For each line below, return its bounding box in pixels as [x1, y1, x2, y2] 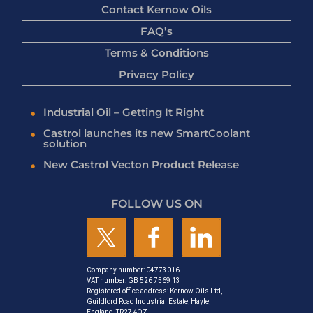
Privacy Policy [119, 68, 194, 82]
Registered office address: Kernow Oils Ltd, [87, 287, 222, 296]
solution [43, 136, 87, 150]
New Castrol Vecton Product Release [43, 157, 239, 171]
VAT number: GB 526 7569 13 [87, 277, 180, 285]
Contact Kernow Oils [101, 3, 212, 17]
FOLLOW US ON [110, 197, 203, 211]
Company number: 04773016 [87, 266, 180, 275]
